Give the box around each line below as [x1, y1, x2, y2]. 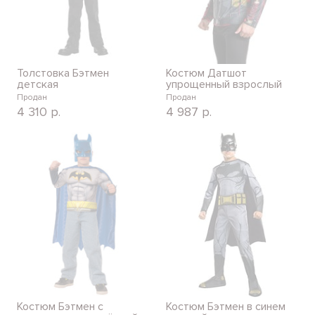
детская [17, 77, 58, 91]
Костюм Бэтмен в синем [166, 299, 285, 314]
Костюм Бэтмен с [17, 299, 103, 314]
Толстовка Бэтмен [17, 65, 109, 80]
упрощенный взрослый [166, 77, 282, 91]
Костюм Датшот [166, 65, 247, 80]
